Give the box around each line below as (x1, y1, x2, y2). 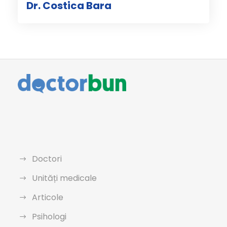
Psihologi (32, 210, 66, 222)
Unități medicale (32, 172, 97, 184)
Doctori (32, 153, 62, 165)
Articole (32, 191, 63, 203)
